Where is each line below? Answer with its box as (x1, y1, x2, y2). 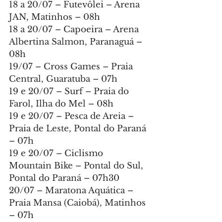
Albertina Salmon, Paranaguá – (9, 37, 145, 48)
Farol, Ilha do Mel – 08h (9, 99, 113, 110)
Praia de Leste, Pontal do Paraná (9, 123, 149, 134)
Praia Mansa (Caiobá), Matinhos (9, 198, 148, 209)
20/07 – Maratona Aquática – (9, 185, 136, 196)
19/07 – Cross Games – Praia (9, 61, 135, 72)
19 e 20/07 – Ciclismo (9, 148, 106, 159)
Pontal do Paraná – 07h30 (9, 173, 119, 184)
